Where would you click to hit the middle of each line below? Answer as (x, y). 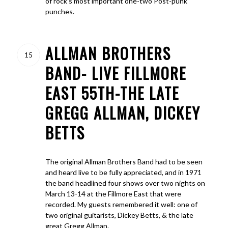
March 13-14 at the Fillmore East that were (113, 193)
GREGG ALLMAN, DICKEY (123, 112)
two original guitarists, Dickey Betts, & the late (119, 215)
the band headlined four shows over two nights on (125, 183)
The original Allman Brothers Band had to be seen (124, 161)
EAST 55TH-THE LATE (112, 93)
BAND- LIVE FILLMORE (116, 73)
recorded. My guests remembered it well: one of (121, 204)
